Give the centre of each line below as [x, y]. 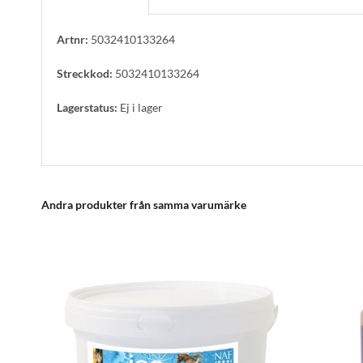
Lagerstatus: [87, 108]
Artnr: [73, 40]
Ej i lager [140, 108]
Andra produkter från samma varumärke [144, 205]
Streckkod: [85, 74]
